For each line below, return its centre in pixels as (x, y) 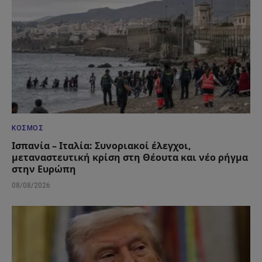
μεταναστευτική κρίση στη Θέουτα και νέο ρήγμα (130, 158)
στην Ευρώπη (44, 169)
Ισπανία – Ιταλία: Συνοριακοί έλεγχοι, (101, 146)
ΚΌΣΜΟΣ (28, 128)
